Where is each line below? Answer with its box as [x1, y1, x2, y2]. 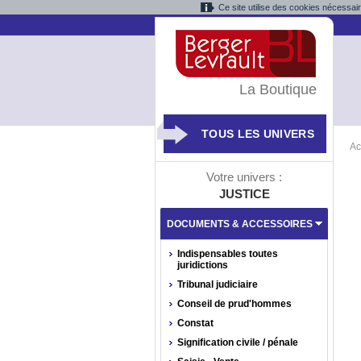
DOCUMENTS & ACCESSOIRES [167, 218, 313, 230]
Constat [177, 317, 214, 329]
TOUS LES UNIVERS [201, 127, 314, 140]
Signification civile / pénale [177, 337, 298, 348]
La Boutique [239, 81, 317, 98]
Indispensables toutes [177, 248, 278, 259]
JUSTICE [218, 187, 270, 201]
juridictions [177, 259, 228, 271]
